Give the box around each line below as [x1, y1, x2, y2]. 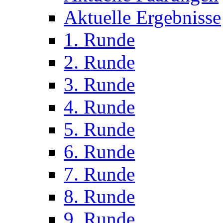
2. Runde [64, 51, 135, 73]
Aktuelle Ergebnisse [64, 6, 221, 28]
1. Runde [64, 29, 135, 50]
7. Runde [64, 163, 135, 185]
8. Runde [64, 186, 135, 207]
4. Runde [64, 96, 135, 117]
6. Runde [64, 141, 135, 162]
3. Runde [64, 74, 135, 95]
